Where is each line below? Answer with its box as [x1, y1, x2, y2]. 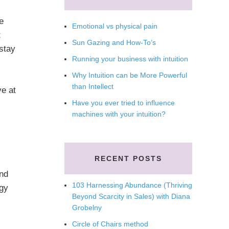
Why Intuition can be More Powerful [72, 71, 187, 79]
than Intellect [72, 82, 113, 90]
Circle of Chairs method [72, 220, 148, 228]
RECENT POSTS [95, 154, 162, 163]
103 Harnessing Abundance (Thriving [72, 181, 192, 189]
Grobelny [72, 203, 102, 212]
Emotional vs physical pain [72, 22, 157, 30]
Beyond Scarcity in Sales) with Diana [72, 192, 190, 200]
